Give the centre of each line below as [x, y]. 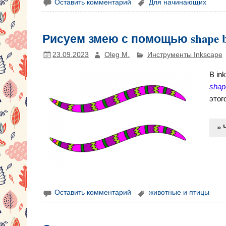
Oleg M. [117, 54]
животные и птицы [179, 193]
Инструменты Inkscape [185, 54]
